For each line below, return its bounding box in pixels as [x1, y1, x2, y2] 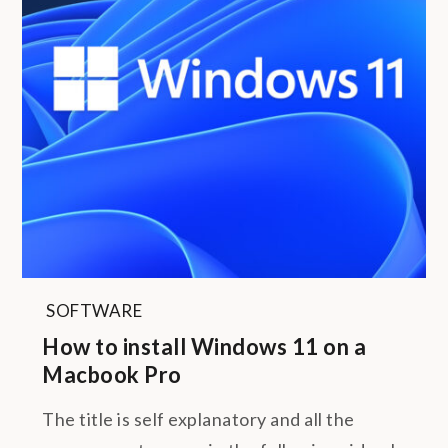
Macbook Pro [42, 361, 182, 388]
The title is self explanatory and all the [42, 408, 355, 430]
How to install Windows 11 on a [42, 333, 367, 360]
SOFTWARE [46, 300, 143, 321]
